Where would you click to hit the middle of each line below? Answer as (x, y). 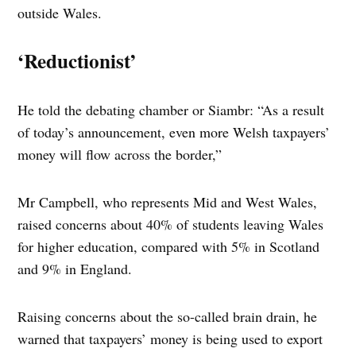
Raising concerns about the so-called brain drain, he (168, 317)
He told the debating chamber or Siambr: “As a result (171, 110)
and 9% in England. (75, 269)
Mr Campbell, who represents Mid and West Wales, (168, 202)
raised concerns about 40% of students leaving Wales (171, 224)
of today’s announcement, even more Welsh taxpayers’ (174, 132)
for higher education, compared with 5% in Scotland (169, 247)
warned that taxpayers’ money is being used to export (170, 339)
